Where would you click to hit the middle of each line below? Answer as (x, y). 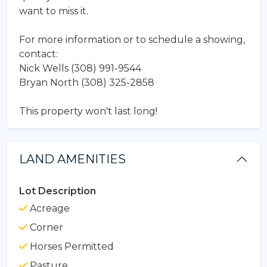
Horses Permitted (71, 246)
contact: (38, 54)
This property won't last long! (88, 111)
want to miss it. (54, 11)
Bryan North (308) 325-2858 (87, 82)
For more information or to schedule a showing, (132, 39)
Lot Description (58, 191)
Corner (45, 227)
